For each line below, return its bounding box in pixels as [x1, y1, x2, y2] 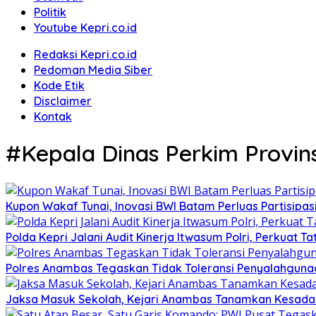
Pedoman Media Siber [34, 63, 152, 77]
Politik [34, 5, 66, 19]
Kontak [34, 109, 72, 123]
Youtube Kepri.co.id [34, 20, 137, 35]
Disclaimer [34, 94, 92, 108]
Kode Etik [34, 78, 85, 92]
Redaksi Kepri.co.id [34, 47, 137, 61]
